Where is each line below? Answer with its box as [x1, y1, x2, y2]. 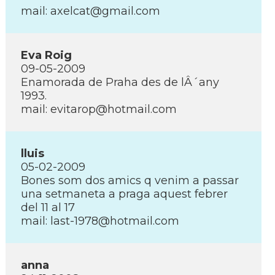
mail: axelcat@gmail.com [21, 4, 160, 18]
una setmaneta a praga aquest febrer [21, 187, 228, 201]
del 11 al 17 [21, 201, 75, 214]
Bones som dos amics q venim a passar [21, 174, 239, 187]
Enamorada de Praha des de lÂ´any [21, 76, 219, 89]
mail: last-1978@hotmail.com [21, 214, 179, 228]
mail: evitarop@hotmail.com [21, 103, 177, 116]
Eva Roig [21, 48, 72, 62]
